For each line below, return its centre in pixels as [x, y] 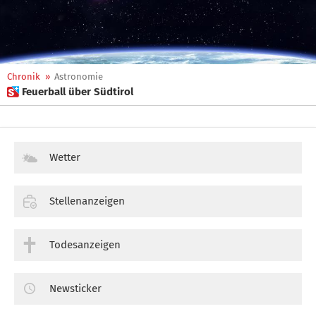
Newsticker [75, 288]
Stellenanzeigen [87, 201]
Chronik [24, 77]
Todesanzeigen [85, 244]
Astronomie [79, 77]
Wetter [65, 157]
